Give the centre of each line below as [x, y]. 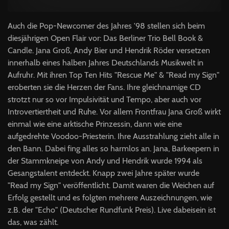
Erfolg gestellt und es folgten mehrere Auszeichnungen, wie [110, 198]
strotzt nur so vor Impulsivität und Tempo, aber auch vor [105, 99]
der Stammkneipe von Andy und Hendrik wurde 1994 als [105, 161]
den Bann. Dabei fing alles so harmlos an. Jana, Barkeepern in [113, 148]
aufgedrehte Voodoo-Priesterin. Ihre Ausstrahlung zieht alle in [113, 136]
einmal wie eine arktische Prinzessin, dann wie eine [95, 124]
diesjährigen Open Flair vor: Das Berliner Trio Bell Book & [105, 38]
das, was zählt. [34, 222]
